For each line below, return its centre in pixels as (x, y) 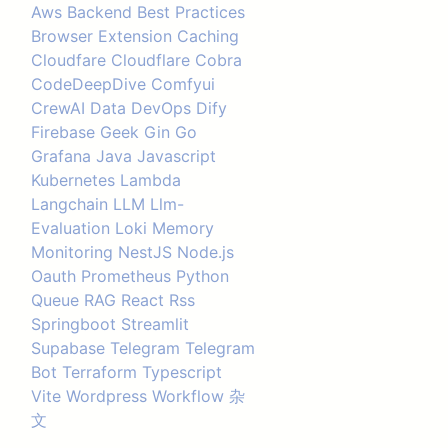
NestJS (144, 252)
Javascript (176, 156)
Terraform (99, 372)
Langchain (69, 204)
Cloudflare (150, 60)
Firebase (62, 132)
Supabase (67, 348)
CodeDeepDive (88, 84)
